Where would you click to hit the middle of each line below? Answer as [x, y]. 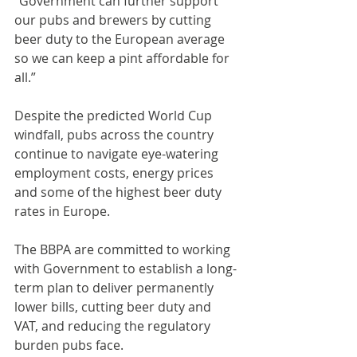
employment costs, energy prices [116, 173]
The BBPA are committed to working [124, 249]
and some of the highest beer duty [120, 192]
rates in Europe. [62, 211]
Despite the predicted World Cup [115, 116]
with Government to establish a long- [126, 269]
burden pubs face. [69, 345]
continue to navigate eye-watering [118, 154]
